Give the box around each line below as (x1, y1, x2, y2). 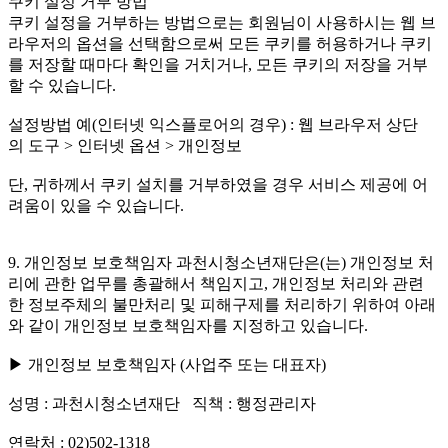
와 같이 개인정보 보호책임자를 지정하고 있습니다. (8, 317, 368, 335)
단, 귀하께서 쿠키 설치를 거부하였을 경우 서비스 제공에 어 (8, 176, 428, 194)
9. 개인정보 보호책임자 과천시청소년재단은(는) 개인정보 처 (8, 254, 434, 272)
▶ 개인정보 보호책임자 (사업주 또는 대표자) (8, 356, 326, 374)
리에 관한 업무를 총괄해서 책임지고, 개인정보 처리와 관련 (8, 275, 424, 293)
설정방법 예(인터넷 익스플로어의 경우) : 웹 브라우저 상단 (8, 116, 418, 134)
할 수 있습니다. (8, 77, 116, 95)
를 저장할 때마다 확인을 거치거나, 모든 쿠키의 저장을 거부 (8, 56, 428, 74)
